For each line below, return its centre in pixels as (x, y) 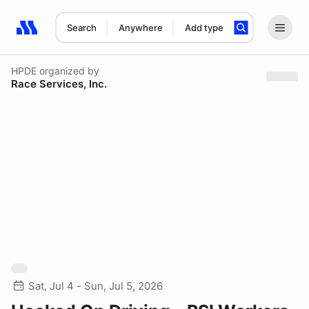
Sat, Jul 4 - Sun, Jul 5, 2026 (96, 286)
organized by (68, 70)
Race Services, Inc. (59, 83)
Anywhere (140, 28)
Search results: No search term (96, 35)
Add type (204, 28)
